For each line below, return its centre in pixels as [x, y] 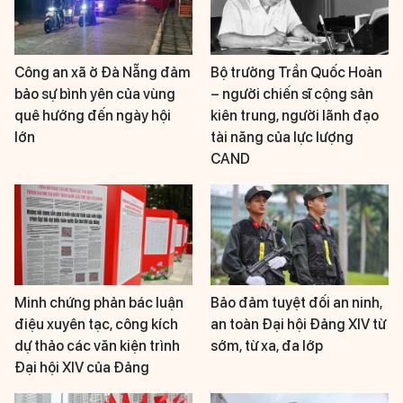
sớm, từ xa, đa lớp [267, 345]
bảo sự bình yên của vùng [95, 94]
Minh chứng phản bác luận [99, 302]
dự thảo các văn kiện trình [97, 345]
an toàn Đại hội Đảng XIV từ [298, 324]
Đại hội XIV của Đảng [82, 367]
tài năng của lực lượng [282, 138]
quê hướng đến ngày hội [93, 116]
